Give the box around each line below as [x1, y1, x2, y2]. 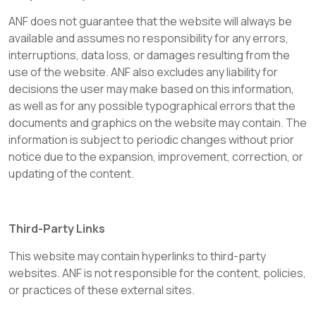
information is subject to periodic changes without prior [8, 132, 294, 147]
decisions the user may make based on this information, [8, 81, 294, 97]
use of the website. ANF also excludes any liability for [8, 64, 278, 80]
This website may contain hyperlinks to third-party [8, 248, 266, 264]
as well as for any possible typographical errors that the [8, 98, 296, 114]
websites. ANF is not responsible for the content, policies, [8, 265, 306, 281]
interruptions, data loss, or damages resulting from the [8, 47, 290, 63]
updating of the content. [8, 166, 134, 181]
